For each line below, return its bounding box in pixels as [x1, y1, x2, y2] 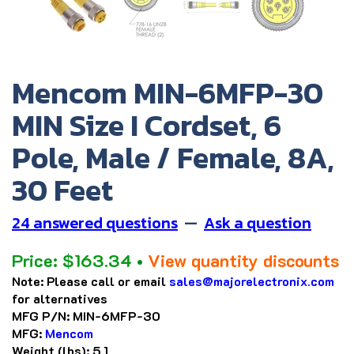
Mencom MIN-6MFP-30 [12, 70, 323, 115]
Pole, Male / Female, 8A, [12, 134, 334, 180]
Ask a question [204, 210, 311, 235]
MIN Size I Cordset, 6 [12, 102, 281, 148]
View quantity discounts [148, 248, 339, 272]
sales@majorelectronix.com [169, 272, 334, 289]
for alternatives [12, 289, 107, 307]
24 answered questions [12, 210, 178, 235]
